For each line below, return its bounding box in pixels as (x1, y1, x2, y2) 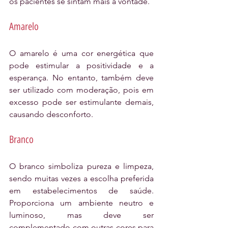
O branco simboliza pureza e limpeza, (9, 161, 154, 172)
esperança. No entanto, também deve (9, 73, 154, 83)
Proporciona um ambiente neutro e (9, 198, 154, 208)
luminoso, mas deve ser (9, 210, 154, 220)
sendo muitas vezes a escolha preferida (9, 174, 154, 184)
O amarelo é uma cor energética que (9, 48, 154, 59)
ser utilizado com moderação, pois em (9, 85, 154, 95)
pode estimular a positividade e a (9, 61, 154, 71)
